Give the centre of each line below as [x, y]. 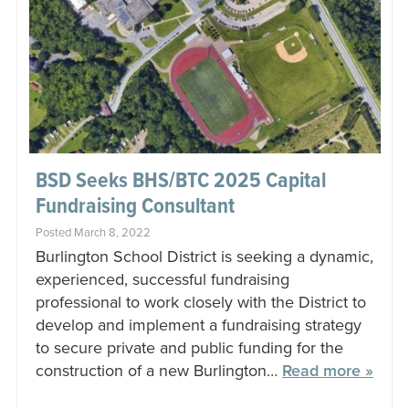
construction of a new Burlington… [158, 371]
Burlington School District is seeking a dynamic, [204, 257]
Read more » [327, 371]
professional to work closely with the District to [200, 303]
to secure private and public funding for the [189, 348]
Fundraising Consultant [135, 207]
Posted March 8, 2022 [93, 233]
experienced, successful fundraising [162, 280]
